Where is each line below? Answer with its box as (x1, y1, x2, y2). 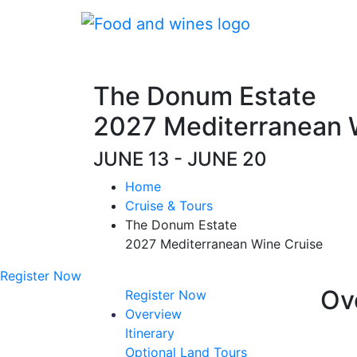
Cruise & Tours (125, 198, 213, 214)
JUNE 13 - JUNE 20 (93, 147, 267, 171)
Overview (125, 306, 182, 322)
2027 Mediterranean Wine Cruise (125, 236, 323, 252)
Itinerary (125, 325, 175, 341)
